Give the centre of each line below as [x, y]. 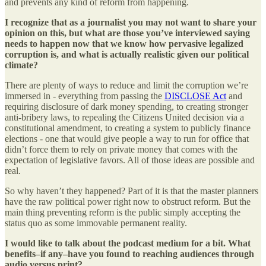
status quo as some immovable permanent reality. [96, 223]
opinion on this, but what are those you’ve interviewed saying [127, 33]
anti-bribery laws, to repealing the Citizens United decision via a [124, 118]
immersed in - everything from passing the [85, 96]
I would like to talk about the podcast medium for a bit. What [128, 243]
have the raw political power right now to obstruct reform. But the [128, 202]
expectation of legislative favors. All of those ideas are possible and [130, 160]
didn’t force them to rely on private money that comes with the [121, 150]
